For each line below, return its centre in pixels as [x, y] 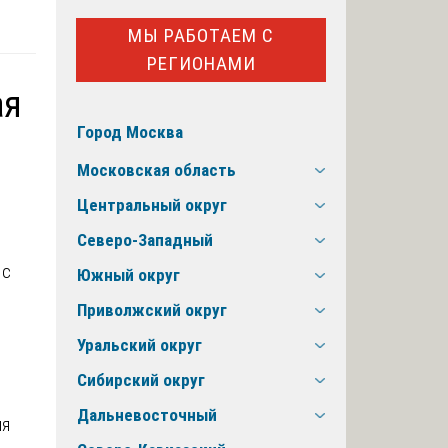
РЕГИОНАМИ [201, 63]
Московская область [156, 170]
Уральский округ [139, 345]
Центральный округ [152, 205]
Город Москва [130, 132]
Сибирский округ [141, 380]
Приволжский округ [152, 310]
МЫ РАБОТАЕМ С [201, 35]
